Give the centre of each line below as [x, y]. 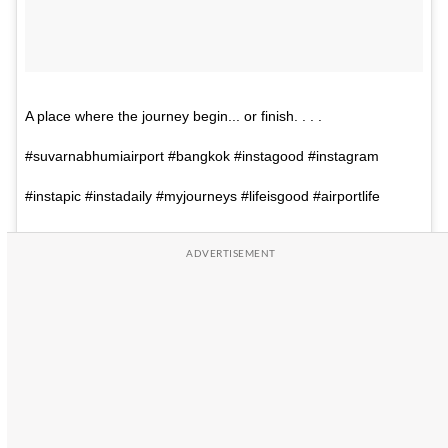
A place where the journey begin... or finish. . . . [173, 116]
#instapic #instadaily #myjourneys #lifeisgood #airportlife [202, 196]
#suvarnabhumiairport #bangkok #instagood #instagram [202, 156]
